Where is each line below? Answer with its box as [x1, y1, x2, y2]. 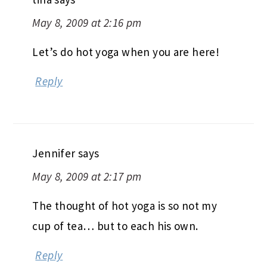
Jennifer [32, 122, 76, 137]
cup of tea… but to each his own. [32, 195, 198, 210]
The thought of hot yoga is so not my [32, 175, 218, 190]
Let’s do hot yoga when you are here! [32, 21, 220, 36]
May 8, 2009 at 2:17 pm [32, 145, 142, 160]
